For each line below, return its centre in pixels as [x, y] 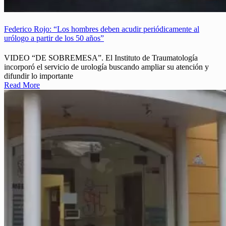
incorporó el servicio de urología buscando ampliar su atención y [106, 67]
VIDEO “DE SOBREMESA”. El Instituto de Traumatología [101, 58]
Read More [22, 85]
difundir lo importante [39, 76]
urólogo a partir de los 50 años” [54, 38]
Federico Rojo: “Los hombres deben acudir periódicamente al [102, 29]
